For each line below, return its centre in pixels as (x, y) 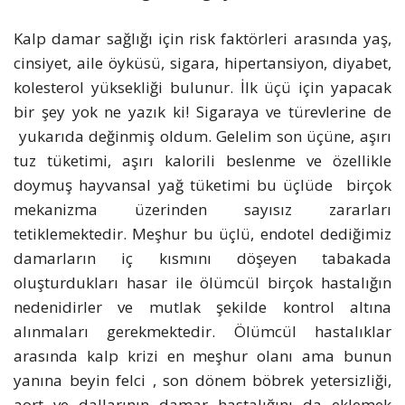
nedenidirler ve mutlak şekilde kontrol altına (202, 307)
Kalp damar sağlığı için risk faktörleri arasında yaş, (202, 39)
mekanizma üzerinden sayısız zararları (202, 210)
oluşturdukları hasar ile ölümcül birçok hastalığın (202, 283)
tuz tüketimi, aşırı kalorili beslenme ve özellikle (202, 161)
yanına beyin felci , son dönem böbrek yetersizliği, (202, 381)
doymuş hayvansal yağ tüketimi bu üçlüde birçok (202, 185)
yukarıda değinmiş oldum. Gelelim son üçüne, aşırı (202, 137)
